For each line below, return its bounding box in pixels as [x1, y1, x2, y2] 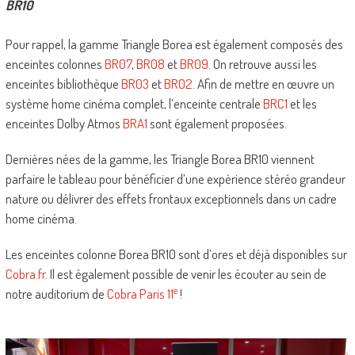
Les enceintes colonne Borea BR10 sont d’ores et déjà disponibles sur [5, 245, 347, 262]
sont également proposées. [147, 114, 287, 132]
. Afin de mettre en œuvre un [192, 74, 334, 92]
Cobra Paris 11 [106, 284, 174, 302]
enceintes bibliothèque [5, 74, 121, 92]
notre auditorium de [5, 284, 107, 302]
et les [287, 94, 317, 112]
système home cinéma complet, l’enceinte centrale [5, 94, 263, 112]
